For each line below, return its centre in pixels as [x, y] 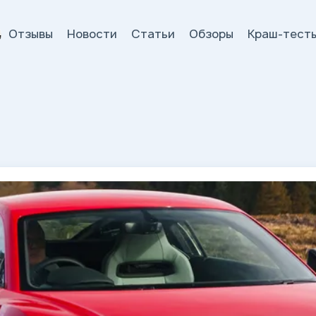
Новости [92, 34]
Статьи [153, 34]
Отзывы [31, 34]
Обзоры [211, 34]
